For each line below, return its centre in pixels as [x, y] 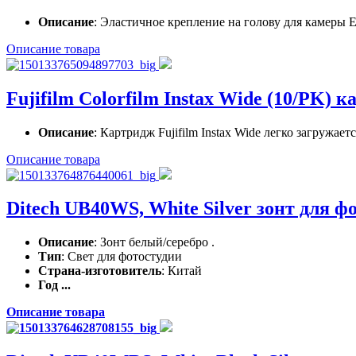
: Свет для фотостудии [122, 257]
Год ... [54, 285]
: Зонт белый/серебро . [154, 242]
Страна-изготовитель [100, 271]
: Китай [182, 271]
